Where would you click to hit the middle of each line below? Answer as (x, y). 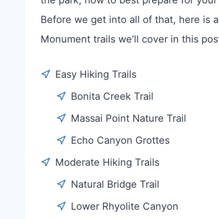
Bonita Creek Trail (112, 97)
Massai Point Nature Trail (129, 119)
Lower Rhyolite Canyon (125, 207)
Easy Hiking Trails (96, 75)
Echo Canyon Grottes (120, 141)
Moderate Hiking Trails (107, 163)
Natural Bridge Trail (115, 185)
